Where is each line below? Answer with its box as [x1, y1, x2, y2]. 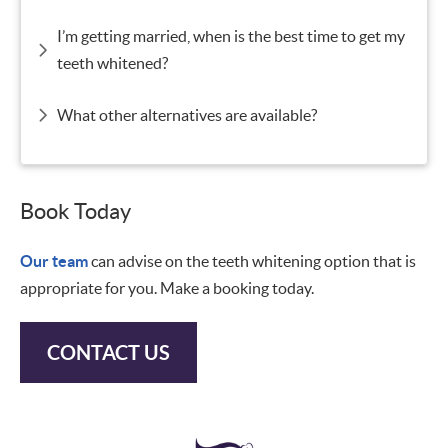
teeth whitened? [57, 53, 168, 72]
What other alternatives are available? [57, 105, 317, 124]
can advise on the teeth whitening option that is [88, 251, 416, 270]
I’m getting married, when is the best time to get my [57, 26, 405, 45]
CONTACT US [47, 340, 170, 364]
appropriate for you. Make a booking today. [20, 278, 314, 297]
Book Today [20, 198, 131, 223]
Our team [20, 251, 88, 270]
